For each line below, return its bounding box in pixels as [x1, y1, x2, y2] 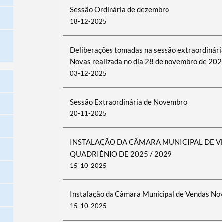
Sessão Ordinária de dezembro [69, 5, 169, 14]
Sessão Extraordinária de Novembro [69, 97, 187, 106]
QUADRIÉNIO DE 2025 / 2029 [69, 149, 172, 158]
